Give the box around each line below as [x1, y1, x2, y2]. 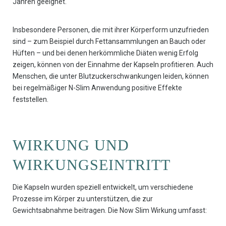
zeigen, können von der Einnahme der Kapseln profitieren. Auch [13, 61, 213, 69]
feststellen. [13, 95, 48, 104]
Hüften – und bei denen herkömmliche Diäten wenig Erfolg [13, 49, 198, 58]
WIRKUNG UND [13, 137, 129, 154]
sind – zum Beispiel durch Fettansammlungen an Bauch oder [13, 37, 206, 46]
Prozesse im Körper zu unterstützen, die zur [13, 195, 153, 203]
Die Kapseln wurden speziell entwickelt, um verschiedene [13, 183, 193, 192]
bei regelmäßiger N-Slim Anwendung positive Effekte [13, 84, 182, 92]
